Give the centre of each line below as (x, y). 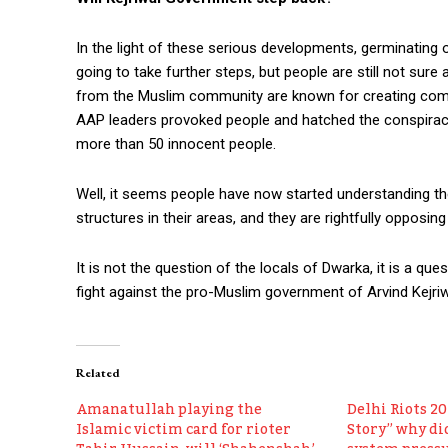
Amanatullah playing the (169, 410)
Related (98, 373)
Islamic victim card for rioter (183, 430)
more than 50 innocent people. (176, 144)
